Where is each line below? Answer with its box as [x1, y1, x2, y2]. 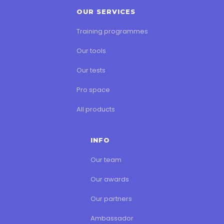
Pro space [76, 85, 110, 94]
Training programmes [76, 26, 148, 36]
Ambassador [90, 213, 133, 223]
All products [76, 104, 115, 114]
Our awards [90, 174, 129, 184]
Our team [90, 155, 121, 164]
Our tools [76, 46, 106, 55]
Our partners [90, 194, 132, 203]
